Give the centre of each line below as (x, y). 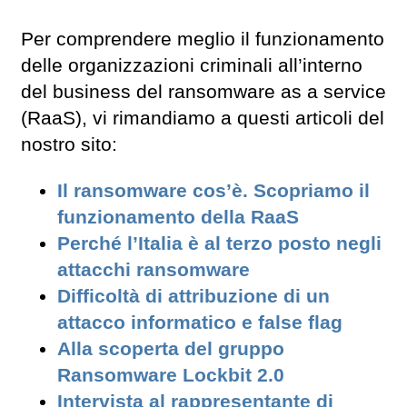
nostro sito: (69, 145)
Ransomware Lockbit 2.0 (171, 375)
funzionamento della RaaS (178, 217)
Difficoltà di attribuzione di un (194, 296)
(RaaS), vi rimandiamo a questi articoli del (203, 119)
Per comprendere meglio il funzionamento (203, 40)
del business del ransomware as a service (203, 92)
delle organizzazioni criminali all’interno (192, 66)
